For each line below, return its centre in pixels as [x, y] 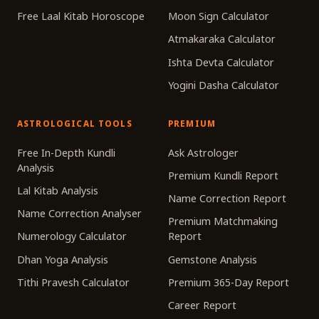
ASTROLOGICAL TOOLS [75, 124]
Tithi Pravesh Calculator [73, 282]
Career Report [202, 305]
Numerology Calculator [72, 236]
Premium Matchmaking [223, 221]
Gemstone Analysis [213, 259]
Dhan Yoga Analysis [63, 259]
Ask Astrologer [203, 152]
